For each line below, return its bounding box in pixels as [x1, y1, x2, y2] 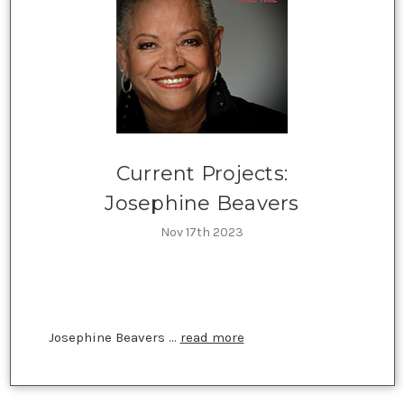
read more [179, 328, 244, 345]
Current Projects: [115, 161, 289, 186]
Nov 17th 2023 [161, 224, 243, 240]
